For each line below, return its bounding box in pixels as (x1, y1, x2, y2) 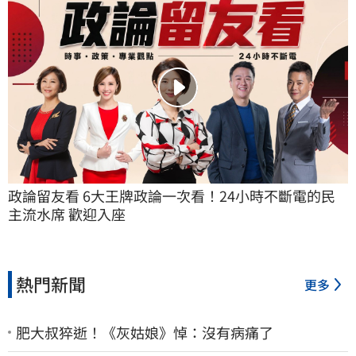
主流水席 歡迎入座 (8, 203, 126, 224)
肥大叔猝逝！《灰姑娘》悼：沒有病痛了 (16, 321, 273, 342)
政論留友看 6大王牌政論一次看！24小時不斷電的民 (8, 184, 335, 206)
